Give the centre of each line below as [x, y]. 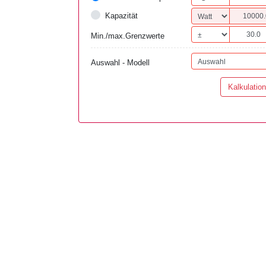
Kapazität [121, 16]
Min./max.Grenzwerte [128, 36]
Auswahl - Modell [120, 63]
